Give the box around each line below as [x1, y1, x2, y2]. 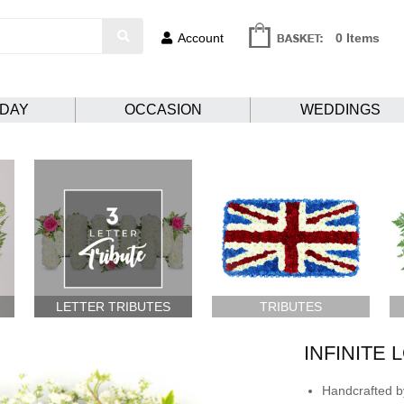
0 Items [335, 31, 380, 45]
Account [178, 31, 224, 45]
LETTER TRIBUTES [56, 298, 171, 314]
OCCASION [124, 102, 202, 118]
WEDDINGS [300, 102, 381, 118]
